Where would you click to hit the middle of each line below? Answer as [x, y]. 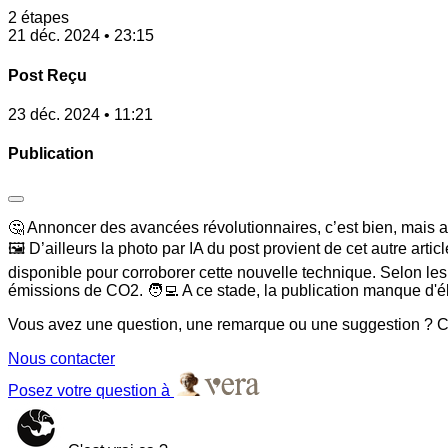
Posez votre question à [91, 390]
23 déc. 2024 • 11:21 [80, 114]
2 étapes [38, 18]
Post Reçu [47, 75]
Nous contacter [61, 358]
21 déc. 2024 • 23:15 [81, 36]
